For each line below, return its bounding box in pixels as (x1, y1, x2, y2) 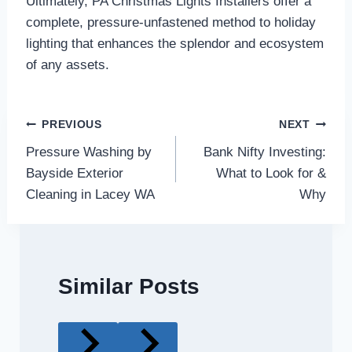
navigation (24, 149, 136, 174)
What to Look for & (216, 165, 327, 181)
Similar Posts (57, 274, 200, 299)
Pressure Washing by (25, 144, 152, 159)
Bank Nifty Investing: (203, 144, 327, 159)
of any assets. (25, 57, 109, 73)
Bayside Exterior (25, 165, 123, 181)
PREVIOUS (42, 119, 102, 131)
